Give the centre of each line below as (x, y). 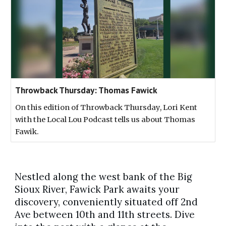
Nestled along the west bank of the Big (104, 177)
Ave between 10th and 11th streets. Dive (105, 215)
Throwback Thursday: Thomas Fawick (87, 90)
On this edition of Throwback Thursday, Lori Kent (106, 108)
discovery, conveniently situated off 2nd (106, 202)
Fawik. (27, 132)
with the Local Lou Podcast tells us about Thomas (105, 120)
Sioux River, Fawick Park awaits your (97, 189)
